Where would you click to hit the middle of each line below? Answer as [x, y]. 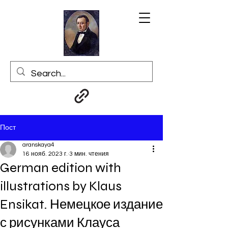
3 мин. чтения [89, 154]
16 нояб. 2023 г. [45, 154]
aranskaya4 [38, 145]
